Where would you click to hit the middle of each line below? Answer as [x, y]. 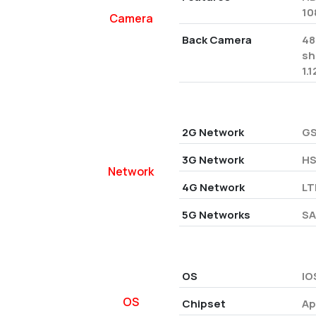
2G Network [213, 132]
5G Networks [216, 215]
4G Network [213, 187]
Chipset [203, 304]
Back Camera [217, 40]
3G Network [213, 160]
